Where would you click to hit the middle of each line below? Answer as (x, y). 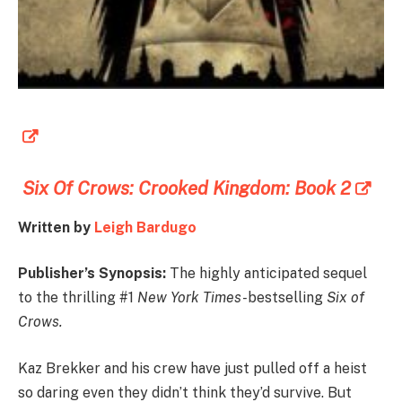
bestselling (287, 298)
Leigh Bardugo (145, 227)
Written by (56, 227)
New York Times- (192, 298)
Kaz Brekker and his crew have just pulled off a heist (192, 368)
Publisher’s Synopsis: (94, 274)
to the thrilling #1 (78, 298)
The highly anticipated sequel (268, 274)
